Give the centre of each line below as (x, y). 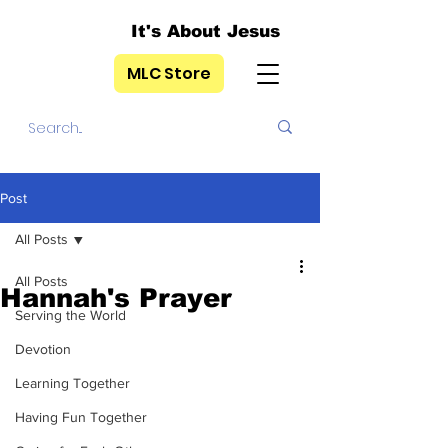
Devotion (43, 349)
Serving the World (70, 315)
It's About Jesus (205, 31)
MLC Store (169, 73)
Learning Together (72, 383)
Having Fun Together (81, 417)
